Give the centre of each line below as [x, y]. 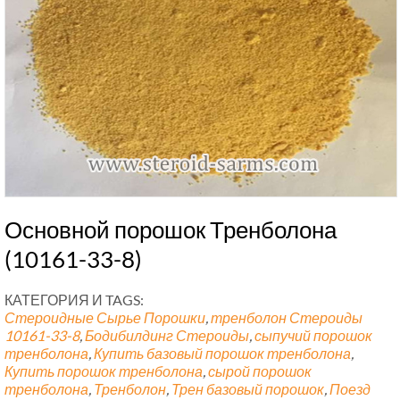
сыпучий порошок [313, 336]
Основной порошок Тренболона [171, 230]
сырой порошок [260, 371]
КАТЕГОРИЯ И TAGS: [74, 300]
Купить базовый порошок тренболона [222, 354]
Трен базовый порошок [248, 389]
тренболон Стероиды [287, 318]
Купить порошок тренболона [104, 371]
